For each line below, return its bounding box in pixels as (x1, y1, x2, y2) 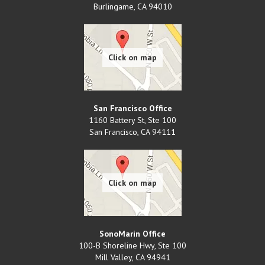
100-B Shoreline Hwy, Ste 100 (79, 240, 186, 251)
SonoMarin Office (99, 228, 166, 239)
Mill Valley (95, 251, 132, 263)
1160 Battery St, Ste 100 (89, 114, 176, 125)
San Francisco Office (93, 102, 172, 114)
